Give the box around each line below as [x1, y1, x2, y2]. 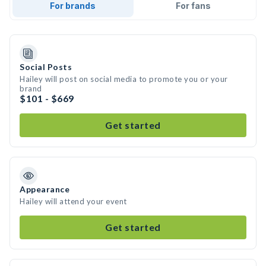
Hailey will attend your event [20, 197, 127, 206]
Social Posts [20, 62, 72, 72]
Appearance [20, 184, 69, 194]
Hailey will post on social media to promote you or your [20, 74, 228, 84]
